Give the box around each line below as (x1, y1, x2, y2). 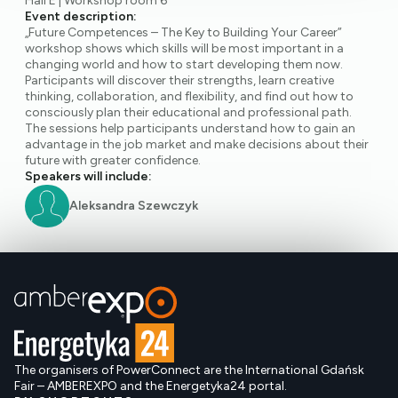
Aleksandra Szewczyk (69, 198, 198, 214)
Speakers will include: (25, 169, 152, 184)
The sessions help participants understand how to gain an (25, 121, 355, 136)
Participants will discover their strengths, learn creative (25, 73, 334, 88)
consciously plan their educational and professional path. (25, 105, 352, 120)
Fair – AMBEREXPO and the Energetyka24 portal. (14, 378, 287, 394)
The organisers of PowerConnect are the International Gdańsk (14, 362, 364, 378)
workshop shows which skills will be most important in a (25, 41, 344, 56)
